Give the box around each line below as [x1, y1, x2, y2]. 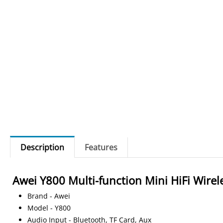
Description [20, 142, 65, 153]
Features [85, 142, 118, 153]
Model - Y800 [27, 203, 71, 213]
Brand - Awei [27, 191, 71, 201]
